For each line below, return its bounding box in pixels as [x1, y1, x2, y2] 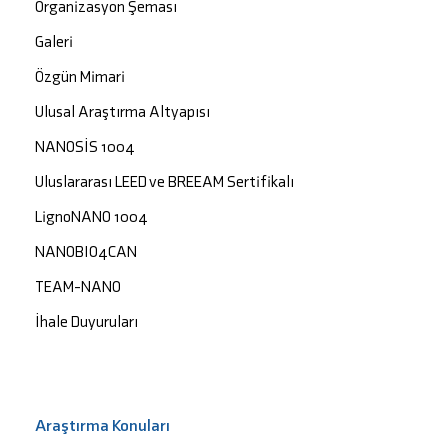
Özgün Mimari [35, 66, 125, 86]
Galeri [35, 31, 73, 51]
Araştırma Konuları [35, 414, 170, 435]
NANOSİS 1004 [35, 136, 135, 156]
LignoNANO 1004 [35, 206, 148, 226]
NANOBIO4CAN [35, 241, 137, 261]
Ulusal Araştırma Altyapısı [35, 101, 210, 121]
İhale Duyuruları [35, 311, 138, 331]
